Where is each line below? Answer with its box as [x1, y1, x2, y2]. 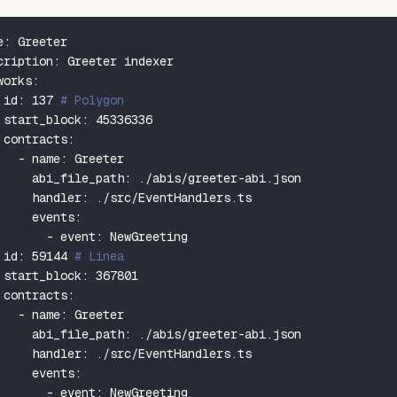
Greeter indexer [60, 53, 174, 70]
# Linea [74, 248, 124, 265]
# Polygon [60, 92, 124, 109]
